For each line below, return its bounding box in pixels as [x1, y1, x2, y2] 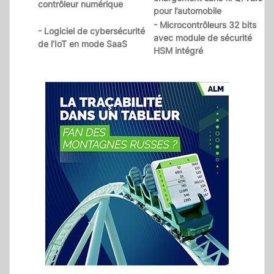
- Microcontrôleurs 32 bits [154, 20, 256, 31]
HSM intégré [154, 45, 203, 56]
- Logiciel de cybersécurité [38, 26, 145, 37]
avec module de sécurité [154, 32, 252, 43]
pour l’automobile [154, 6, 221, 17]
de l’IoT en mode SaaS [38, 39, 127, 50]
